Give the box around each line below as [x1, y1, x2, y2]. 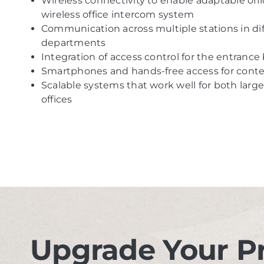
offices [41, 94, 72, 105]
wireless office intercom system [41, 9, 194, 20]
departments [41, 37, 106, 48]
